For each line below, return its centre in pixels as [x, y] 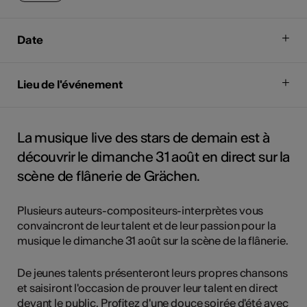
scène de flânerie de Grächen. [109, 175]
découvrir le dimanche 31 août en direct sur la [153, 156]
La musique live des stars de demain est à [144, 137]
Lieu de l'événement [70, 84]
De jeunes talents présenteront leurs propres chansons [152, 272]
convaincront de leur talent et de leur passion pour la [147, 225]
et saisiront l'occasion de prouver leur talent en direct [148, 287]
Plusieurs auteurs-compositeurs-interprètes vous [140, 210]
